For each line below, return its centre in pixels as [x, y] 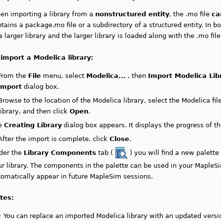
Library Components [60, 153]
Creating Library [33, 125]
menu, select [64, 76]
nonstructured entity [132, 14]
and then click [45, 111]
